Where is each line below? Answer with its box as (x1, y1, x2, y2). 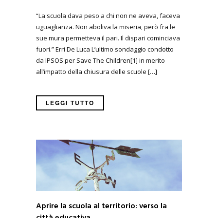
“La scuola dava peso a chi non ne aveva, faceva (36, 11, 180, 20)
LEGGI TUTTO (46, 98, 94, 108)
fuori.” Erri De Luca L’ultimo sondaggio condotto (36, 45, 174, 54)
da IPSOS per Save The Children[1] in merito (36, 56, 165, 65)
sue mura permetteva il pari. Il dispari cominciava (36, 34, 180, 43)
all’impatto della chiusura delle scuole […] (36, 67, 157, 76)
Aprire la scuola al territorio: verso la (36, 200, 167, 213)
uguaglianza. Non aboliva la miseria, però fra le (36, 22, 175, 32)
